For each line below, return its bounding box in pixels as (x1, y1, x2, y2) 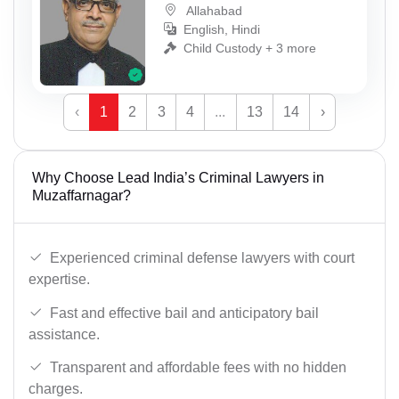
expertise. (28, 271, 90, 287)
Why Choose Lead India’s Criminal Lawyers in (32, 170, 324, 186)
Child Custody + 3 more (183, 40, 316, 55)
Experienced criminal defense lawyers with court (50, 249, 354, 265)
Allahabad (183, 3, 242, 18)
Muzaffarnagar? (32, 188, 131, 204)
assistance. (28, 326, 100, 342)
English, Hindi (183, 21, 260, 37)
